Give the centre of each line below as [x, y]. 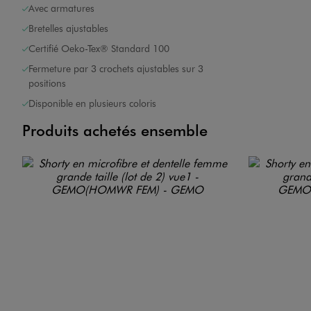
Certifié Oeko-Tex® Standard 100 [99, 49]
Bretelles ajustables [68, 28]
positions [47, 83]
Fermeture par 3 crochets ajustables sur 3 [116, 69]
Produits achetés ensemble [115, 131]
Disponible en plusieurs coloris [92, 103]
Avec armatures [61, 8]
